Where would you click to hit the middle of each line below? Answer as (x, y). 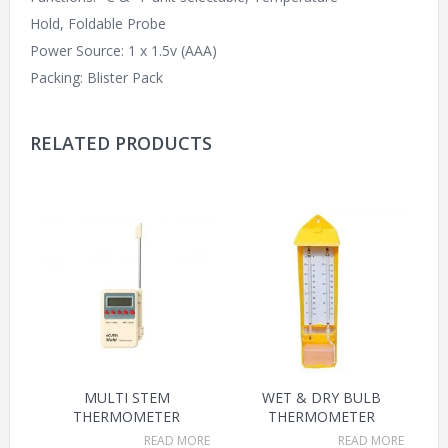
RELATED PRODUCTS (120, 143)
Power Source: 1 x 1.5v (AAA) (123, 51)
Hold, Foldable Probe (97, 24)
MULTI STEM (126, 398)
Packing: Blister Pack (96, 78)
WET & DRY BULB (321, 398)
